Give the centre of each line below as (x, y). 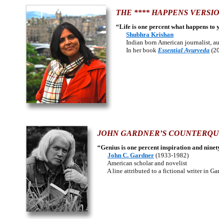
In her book (137, 50)
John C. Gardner (131, 155)
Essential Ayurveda (184, 50)
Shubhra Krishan (150, 34)
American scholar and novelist (143, 163)
